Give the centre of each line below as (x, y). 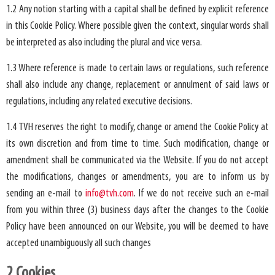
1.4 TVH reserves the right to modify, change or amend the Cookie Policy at (137, 127)
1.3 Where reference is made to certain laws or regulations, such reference (137, 68)
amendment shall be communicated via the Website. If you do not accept (137, 160)
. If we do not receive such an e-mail (201, 193)
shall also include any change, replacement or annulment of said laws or (137, 85)
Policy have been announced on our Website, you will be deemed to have (137, 227)
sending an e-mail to (46, 193)
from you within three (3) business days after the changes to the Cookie (137, 210)
